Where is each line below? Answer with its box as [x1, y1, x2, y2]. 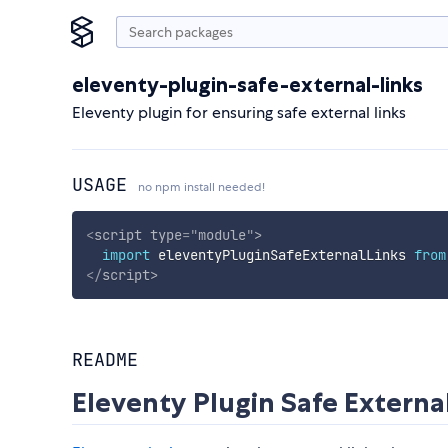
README [72, 348, 138, 372]
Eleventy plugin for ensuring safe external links [72, 102, 406, 123]
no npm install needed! [138, 179, 265, 195]
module [197, 225, 246, 244]
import [101, 245, 150, 264]
